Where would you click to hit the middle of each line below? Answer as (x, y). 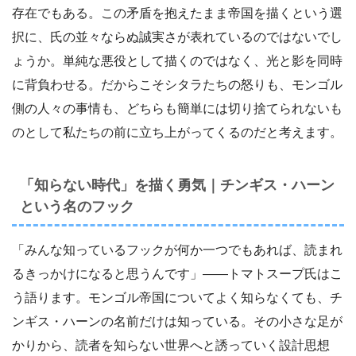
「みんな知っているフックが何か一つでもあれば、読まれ (177, 250)
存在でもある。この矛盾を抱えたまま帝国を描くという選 (177, 14)
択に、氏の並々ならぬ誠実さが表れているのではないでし (177, 37)
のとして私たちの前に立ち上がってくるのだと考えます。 (177, 133)
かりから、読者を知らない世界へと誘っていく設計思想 (171, 346)
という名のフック (77, 207)
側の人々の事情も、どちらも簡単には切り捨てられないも (177, 109)
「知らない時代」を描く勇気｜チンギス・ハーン (177, 186)
